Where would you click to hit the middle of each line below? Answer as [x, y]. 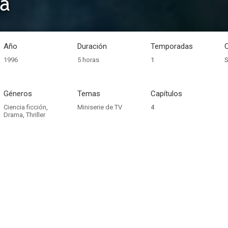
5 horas [88, 60]
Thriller [35, 115]
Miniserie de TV [99, 107]
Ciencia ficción [25, 107]
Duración [92, 46]
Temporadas [172, 46]
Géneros [18, 94]
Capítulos [167, 94]
